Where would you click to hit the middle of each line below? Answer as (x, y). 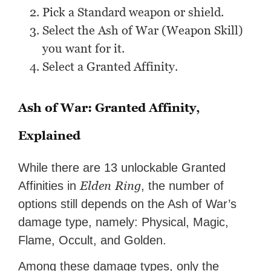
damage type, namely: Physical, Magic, (124, 222)
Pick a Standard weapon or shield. (133, 12)
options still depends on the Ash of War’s (128, 204)
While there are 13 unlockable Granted (122, 167)
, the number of (183, 185)
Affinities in (49, 185)
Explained (50, 135)
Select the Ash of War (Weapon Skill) (143, 30)
